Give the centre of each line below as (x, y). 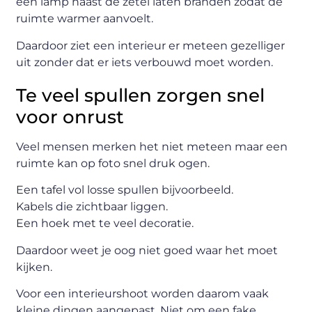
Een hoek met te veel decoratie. (105, 224)
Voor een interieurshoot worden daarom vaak (143, 293)
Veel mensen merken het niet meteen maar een (152, 146)
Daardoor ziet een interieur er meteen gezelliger (151, 45)
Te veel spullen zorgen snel (141, 95)
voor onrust (70, 117)
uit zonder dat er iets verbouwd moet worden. (145, 62)
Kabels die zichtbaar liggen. (92, 207)
